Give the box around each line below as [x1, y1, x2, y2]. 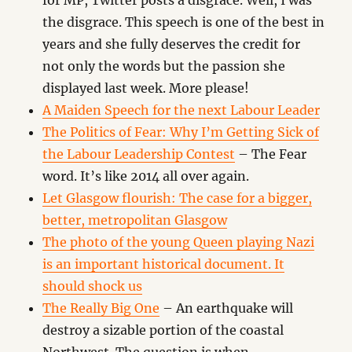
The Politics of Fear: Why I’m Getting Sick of [42, 124, 320, 140]
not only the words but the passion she [42, 58, 286, 74]
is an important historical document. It [42, 256, 285, 272]
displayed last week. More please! [42, 80, 250, 96]
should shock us [42, 278, 143, 294]
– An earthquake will [159, 300, 294, 316]
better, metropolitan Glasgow [42, 212, 228, 228]
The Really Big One [42, 300, 160, 316]
